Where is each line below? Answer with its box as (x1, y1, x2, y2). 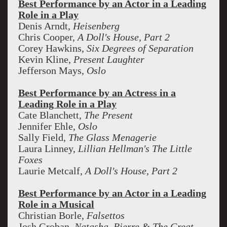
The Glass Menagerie (68, 132, 157, 143)
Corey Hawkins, (18, 43, 87, 54)
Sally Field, (18, 132, 68, 143)
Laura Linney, (18, 143, 78, 154)
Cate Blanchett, (18, 109, 84, 121)
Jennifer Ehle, (18, 121, 78, 132)
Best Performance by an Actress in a (18, 87, 176, 98)
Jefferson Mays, (18, 65, 87, 76)
